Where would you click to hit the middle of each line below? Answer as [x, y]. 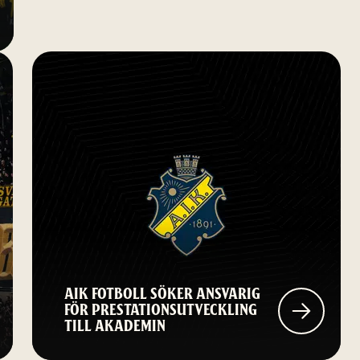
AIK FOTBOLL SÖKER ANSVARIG [162, 294]
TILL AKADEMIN [115, 326]
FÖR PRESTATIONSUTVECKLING [161, 310]
